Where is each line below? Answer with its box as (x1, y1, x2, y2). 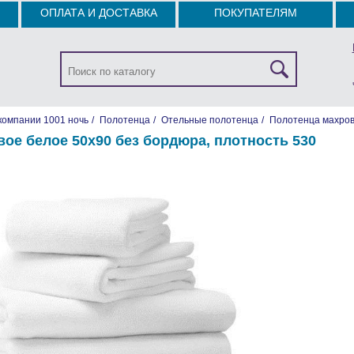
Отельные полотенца (161, 115, 258, 126)
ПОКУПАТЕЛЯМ (214, 6, 297, 19)
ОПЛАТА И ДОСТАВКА (40, 6, 157, 19)
